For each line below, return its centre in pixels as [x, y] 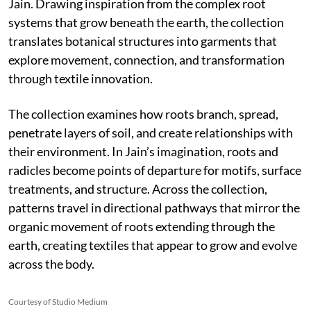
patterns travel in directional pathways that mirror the [154, 207]
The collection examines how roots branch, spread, [143, 114]
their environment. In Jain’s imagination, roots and [143, 151]
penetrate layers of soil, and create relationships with [151, 132]
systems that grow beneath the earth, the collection [146, 22]
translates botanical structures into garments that [143, 41]
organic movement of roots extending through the [142, 226]
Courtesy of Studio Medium [58, 301]
